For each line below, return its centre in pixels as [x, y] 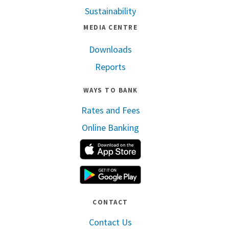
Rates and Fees [110, 110]
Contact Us [110, 222]
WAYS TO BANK [110, 90]
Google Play [187, 170]
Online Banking [110, 127]
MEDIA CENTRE [110, 27]
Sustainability [110, 11]
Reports [110, 66]
